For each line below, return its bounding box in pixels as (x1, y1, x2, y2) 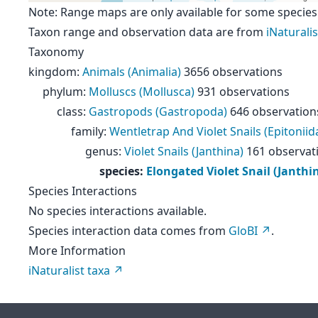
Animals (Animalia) (82, 64, 181, 79)
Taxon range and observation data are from (28, 24, 266, 40)
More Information (28, 243, 126, 258)
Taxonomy (28, 44, 84, 60)
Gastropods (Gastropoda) (89, 104, 227, 119)
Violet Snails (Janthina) (124, 143, 243, 159)
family (71, 124, 104, 139)
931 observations (197, 84, 290, 99)
